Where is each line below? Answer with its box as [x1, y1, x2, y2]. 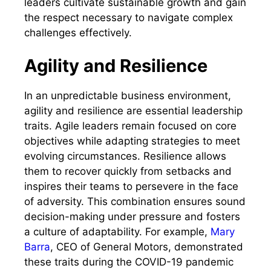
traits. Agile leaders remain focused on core [24, 120, 237, 132]
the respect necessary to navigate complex [24, 11, 233, 24]
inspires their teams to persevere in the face [24, 180, 238, 193]
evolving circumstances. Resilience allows [24, 150, 226, 163]
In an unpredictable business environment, [24, 90, 231, 102]
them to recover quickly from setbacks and [24, 165, 232, 178]
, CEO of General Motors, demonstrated [50, 241, 243, 253]
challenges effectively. [24, 26, 132, 39]
